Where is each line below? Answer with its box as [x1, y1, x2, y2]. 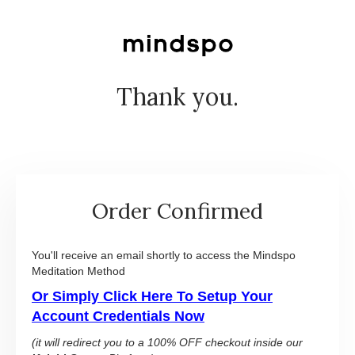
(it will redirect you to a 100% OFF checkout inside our [32, 336, 303, 349]
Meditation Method [32, 265, 125, 278]
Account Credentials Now [32, 308, 204, 325]
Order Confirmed [92, 197, 263, 225]
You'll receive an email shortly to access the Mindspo [32, 249, 296, 262]
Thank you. [116, 82, 239, 113]
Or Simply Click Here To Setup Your [32, 288, 273, 305]
